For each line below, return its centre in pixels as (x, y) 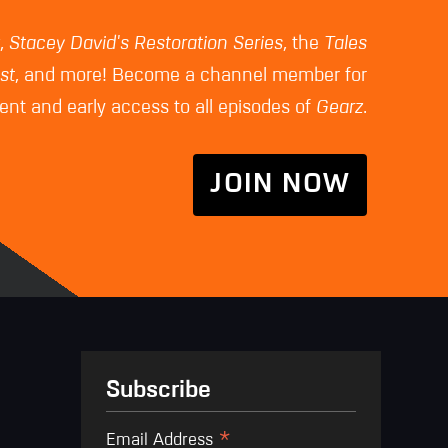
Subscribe (158, 390)
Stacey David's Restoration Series (146, 44)
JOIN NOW (280, 185)
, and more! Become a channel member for (191, 76)
